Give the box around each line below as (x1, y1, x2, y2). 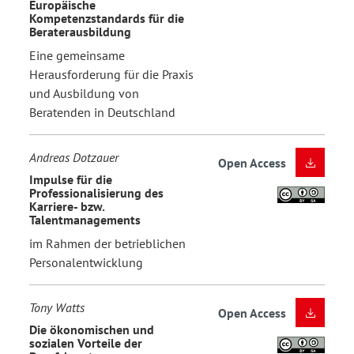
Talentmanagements (29, 212, 141, 228)
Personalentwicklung (29, 254, 143, 270)
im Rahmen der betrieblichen (29, 235, 186, 251)
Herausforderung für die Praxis (29, 66, 194, 82)
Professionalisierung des (29, 185, 164, 201)
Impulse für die (29, 171, 112, 188)
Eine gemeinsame (29, 47, 125, 63)
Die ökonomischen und (29, 322, 154, 338)
